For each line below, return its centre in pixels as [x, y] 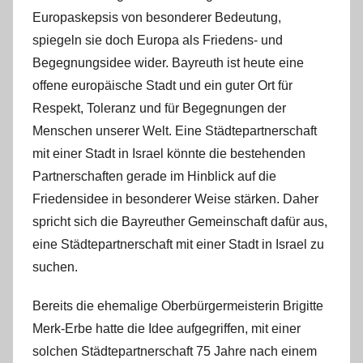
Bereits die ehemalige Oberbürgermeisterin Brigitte [178, 306]
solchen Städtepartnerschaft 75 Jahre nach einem [175, 352]
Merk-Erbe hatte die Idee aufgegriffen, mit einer [167, 329]
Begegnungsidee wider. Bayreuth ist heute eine [168, 63]
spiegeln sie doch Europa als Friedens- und [158, 41]
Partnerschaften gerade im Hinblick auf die [154, 177]
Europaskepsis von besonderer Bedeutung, [157, 18]
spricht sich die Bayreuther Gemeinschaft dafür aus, [180, 222]
